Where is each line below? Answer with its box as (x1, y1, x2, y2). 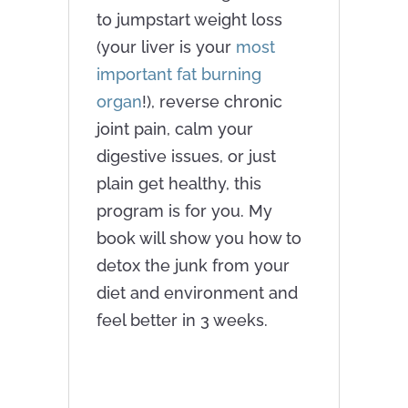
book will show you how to (96, 229, 301, 249)
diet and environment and (96, 283, 298, 303)
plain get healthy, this (96, 174, 261, 194)
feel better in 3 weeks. (96, 311, 268, 331)
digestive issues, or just (96, 147, 276, 167)
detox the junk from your (96, 256, 290, 276)
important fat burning (96, 65, 261, 85)
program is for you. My (96, 201, 272, 221)
